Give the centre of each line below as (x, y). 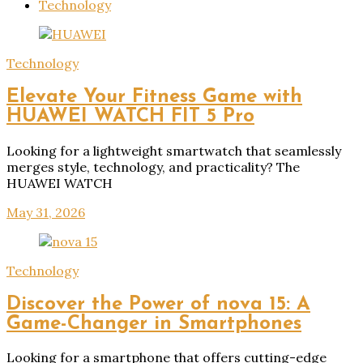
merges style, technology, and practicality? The (153, 167)
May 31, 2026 (46, 212)
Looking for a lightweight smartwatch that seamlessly (174, 150)
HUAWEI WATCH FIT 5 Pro (130, 116)
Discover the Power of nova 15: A (158, 304)
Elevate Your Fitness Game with (154, 97)
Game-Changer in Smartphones (154, 324)
